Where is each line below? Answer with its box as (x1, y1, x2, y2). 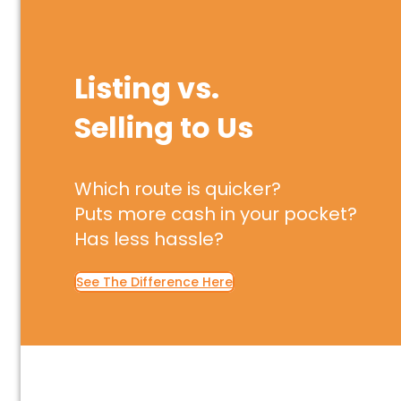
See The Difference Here (76, 272, 233, 291)
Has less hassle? (74, 226, 224, 252)
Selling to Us (74, 107, 253, 148)
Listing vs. (74, 67, 219, 108)
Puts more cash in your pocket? (74, 200, 357, 226)
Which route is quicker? (74, 175, 281, 201)
